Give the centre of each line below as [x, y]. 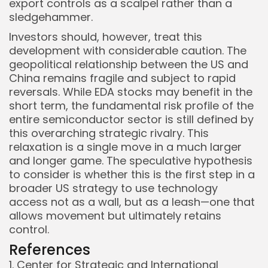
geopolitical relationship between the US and [129, 65]
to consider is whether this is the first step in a [132, 175]
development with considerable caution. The [128, 51]
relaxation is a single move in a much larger [125, 147]
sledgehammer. [51, 17]
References [50, 250]
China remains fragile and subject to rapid [122, 78]
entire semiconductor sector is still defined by [131, 120]
